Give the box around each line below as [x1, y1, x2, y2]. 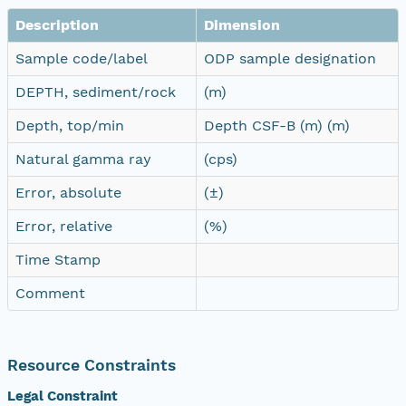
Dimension [204, 15, 280, 34]
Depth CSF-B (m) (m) [204, 116, 350, 134]
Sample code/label [15, 49, 148, 67]
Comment [15, 284, 85, 302]
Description [15, 15, 99, 34]
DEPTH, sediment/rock [15, 82, 176, 101]
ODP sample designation [204, 49, 376, 67]
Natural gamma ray [15, 150, 151, 168]
